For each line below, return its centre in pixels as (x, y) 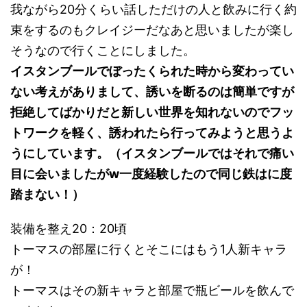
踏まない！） (47, 195)
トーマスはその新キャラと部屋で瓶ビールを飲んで (152, 291)
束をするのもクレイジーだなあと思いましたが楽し (152, 30)
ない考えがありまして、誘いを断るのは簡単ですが (152, 92)
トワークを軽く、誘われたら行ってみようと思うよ (152, 133)
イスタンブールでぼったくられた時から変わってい (152, 71)
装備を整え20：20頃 (69, 229)
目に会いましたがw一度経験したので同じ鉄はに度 (151, 174)
